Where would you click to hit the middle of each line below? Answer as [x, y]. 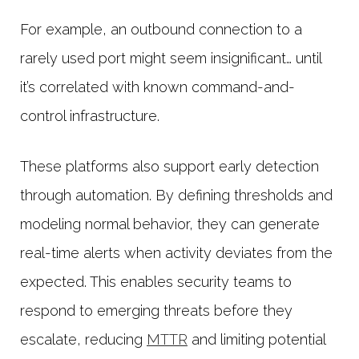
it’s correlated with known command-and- [157, 87]
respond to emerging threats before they [156, 311]
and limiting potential [256, 340]
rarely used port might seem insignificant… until [171, 58]
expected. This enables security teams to [156, 282]
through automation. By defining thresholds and [176, 196]
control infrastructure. [92, 116]
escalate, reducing [83, 340]
